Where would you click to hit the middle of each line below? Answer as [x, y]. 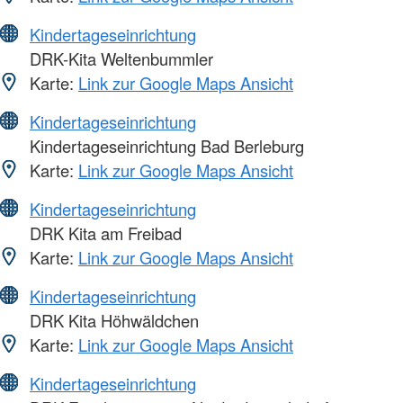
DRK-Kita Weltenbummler [119, 59]
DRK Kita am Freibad [103, 233]
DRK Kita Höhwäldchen [112, 321]
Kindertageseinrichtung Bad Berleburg [165, 146]
